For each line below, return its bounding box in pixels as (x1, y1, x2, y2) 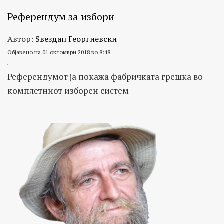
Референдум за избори (7, 10, 114, 24)
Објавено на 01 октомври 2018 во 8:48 (7, 48, 110, 56)
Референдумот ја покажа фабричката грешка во (7, 71, 203, 83)
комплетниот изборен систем (7, 85, 129, 97)
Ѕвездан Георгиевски (35, 33, 117, 45)
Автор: (7, 33, 35, 45)
